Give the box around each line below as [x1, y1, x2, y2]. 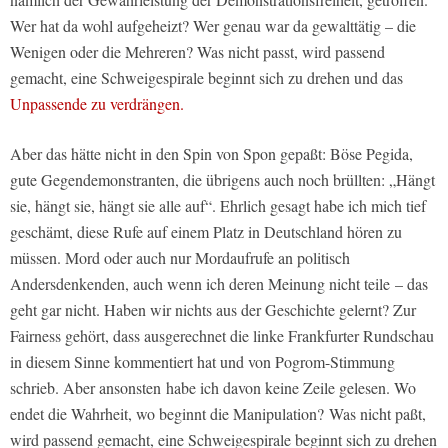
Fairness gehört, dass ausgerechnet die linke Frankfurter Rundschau [10, 325, 434, 347]
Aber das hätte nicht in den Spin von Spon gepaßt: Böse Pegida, [10, 143, 413, 165]
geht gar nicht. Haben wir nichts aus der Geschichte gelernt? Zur [10, 299, 416, 321]
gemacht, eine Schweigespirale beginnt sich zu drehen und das [10, 67, 403, 89]
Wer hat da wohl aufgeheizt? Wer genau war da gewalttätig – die [10, 15, 416, 37]
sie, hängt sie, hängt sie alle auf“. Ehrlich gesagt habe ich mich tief [10, 195, 426, 217]
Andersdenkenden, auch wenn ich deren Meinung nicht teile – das [10, 273, 428, 295]
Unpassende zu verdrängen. [10, 93, 184, 115]
